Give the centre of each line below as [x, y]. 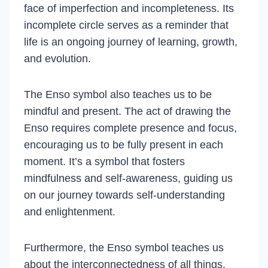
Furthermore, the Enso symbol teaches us [124, 248]
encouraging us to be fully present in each [124, 145]
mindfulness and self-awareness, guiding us [128, 178]
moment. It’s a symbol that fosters [104, 162]
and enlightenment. [70, 212]
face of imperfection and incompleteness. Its [129, 8]
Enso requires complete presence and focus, [130, 128]
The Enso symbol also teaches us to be [118, 95]
